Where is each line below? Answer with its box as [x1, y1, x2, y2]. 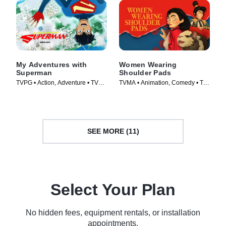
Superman [16, 68, 52, 77]
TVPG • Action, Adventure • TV [16, 79, 98, 86]
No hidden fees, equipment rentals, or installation [26, 208, 200, 217]
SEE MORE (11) [87, 127, 139, 136]
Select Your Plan [50, 180, 176, 199]
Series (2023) [16, 87, 53, 95]
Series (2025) [119, 87, 156, 95]
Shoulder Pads [119, 68, 172, 77]
